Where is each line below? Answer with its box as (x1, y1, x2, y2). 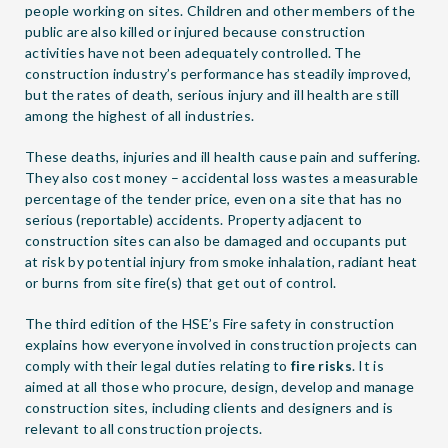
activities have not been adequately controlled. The (25, 44, 362, 61)
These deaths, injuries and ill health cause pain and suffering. (25, 148, 421, 165)
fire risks (291, 357, 352, 374)
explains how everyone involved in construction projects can (25, 336, 418, 353)
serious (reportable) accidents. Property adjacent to (25, 211, 363, 228)
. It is (351, 357, 384, 374)
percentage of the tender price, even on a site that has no (25, 190, 403, 207)
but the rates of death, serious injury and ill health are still (25, 86, 400, 103)
